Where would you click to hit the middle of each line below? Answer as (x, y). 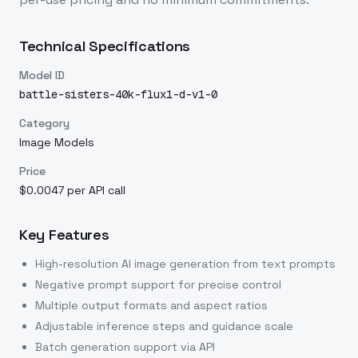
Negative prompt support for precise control (158, 284)
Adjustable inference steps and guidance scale (164, 326)
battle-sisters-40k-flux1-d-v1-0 (118, 94)
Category (44, 123)
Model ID (42, 75)
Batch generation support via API (125, 347)
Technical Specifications (105, 46)
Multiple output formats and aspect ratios (151, 305)
